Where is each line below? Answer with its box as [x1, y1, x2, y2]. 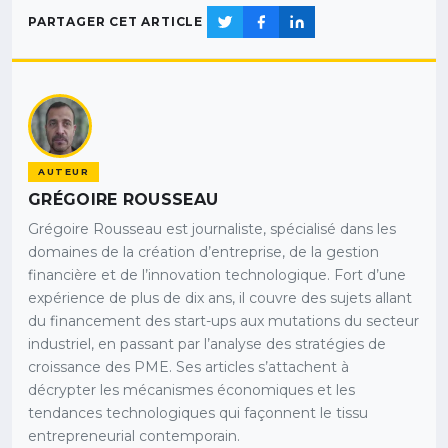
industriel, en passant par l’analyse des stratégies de [28, 334, 386, 353]
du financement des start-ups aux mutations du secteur [28, 311, 419, 330]
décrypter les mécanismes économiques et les [28, 380, 355, 399]
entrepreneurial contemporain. [28, 426, 240, 445]
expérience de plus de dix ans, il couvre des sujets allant [28, 288, 412, 307]
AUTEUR [38, 165, 89, 177]
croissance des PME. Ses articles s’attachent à [28, 357, 349, 376]
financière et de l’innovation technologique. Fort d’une [28, 265, 406, 284]
